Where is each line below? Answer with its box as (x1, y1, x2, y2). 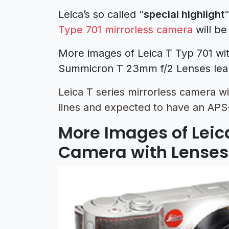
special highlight (144, 8, 224, 20)
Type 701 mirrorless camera (58, 24, 193, 36)
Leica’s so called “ (58, 8, 144, 20)
